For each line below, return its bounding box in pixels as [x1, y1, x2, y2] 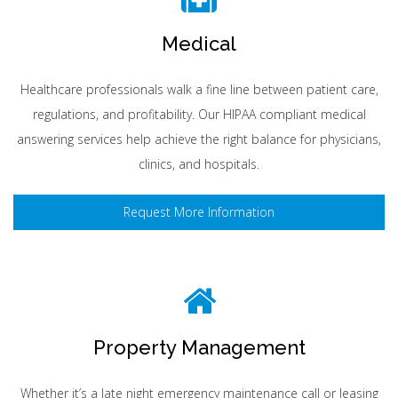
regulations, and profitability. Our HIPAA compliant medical [32, 106, 366, 123]
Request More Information [123, 203, 275, 220]
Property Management [92, 336, 306, 359]
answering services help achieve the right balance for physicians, [17, 131, 381, 147]
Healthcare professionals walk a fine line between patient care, [20, 81, 378, 98]
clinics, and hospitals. [139, 155, 259, 172]
